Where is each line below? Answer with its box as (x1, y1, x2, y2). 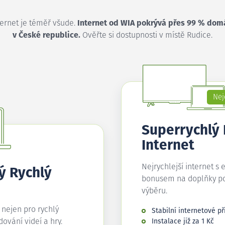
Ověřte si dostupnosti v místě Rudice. (80, 31, 212, 39)
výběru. (142, 187, 167, 195)
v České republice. (13, 31, 80, 39)
